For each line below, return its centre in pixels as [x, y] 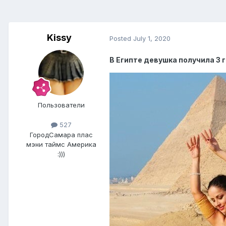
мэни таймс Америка [61, 144]
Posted [121, 38]
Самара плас [71, 134]
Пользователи [61, 105]
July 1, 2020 [152, 38]
